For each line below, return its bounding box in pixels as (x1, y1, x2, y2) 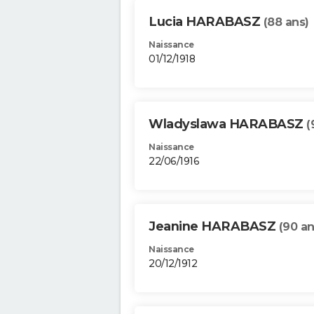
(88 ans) (263, 15, 309, 29)
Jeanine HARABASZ (149, 219, 279, 235)
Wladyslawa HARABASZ (149, 116, 306, 132)
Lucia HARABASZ (149, 14, 264, 30)
